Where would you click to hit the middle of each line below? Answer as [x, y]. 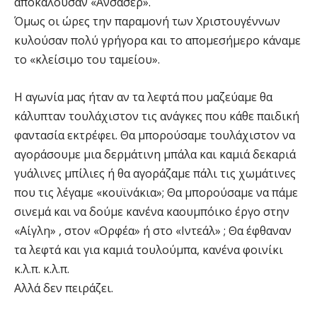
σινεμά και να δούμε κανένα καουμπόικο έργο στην [152, 211]
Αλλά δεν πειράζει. [64, 288]
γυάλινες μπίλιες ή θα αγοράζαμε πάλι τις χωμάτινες [155, 173]
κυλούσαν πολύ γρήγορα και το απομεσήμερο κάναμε [157, 40]
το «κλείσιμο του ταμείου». [87, 59]
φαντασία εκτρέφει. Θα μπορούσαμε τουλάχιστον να [155, 135]
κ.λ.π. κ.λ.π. [42, 269]
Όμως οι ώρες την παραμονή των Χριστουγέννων [147, 21]
